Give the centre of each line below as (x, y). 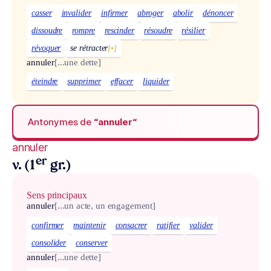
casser (42, 13)
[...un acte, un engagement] (105, 206)
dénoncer (218, 13)
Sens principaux (57, 195)
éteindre (45, 82)
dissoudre (47, 30)
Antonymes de (61, 122)
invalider (76, 13)
